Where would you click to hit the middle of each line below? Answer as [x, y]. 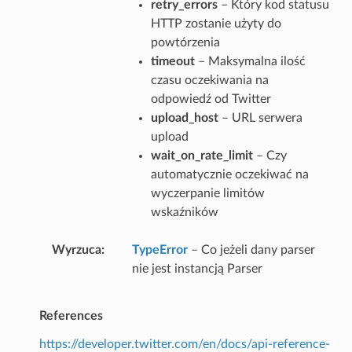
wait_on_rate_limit [202, 155]
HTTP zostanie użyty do [216, 23]
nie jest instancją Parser [197, 268]
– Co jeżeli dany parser [251, 249]
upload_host [184, 117]
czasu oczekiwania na [209, 80]
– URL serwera [260, 117]
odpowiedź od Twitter [211, 99]
